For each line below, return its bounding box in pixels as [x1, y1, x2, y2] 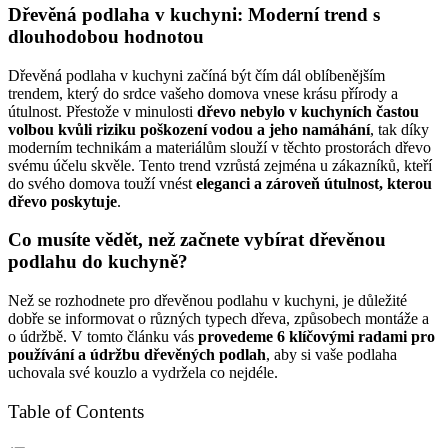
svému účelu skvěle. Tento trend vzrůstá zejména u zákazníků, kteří [8, 156, 432, 174]
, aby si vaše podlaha [266, 346, 397, 364]
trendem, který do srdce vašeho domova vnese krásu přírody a [8, 84, 398, 102]
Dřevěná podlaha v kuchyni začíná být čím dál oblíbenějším [8, 66, 385, 84]
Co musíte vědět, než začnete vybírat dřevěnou [8, 229, 386, 251]
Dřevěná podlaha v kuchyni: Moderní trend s [8, 3, 380, 25]
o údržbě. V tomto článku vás [8, 328, 198, 346]
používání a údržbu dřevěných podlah [8, 346, 266, 364]
